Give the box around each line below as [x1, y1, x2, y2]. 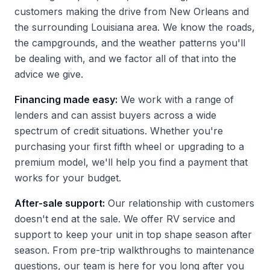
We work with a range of [118, 93, 234, 105]
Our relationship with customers [105, 197, 254, 209]
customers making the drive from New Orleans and [14, 5, 249, 17]
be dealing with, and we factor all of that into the [14, 52, 236, 64]
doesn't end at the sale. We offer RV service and [14, 213, 235, 225]
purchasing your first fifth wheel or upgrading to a [14, 140, 244, 152]
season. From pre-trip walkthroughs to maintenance [14, 244, 254, 256]
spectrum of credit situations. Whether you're [14, 125, 223, 137]
